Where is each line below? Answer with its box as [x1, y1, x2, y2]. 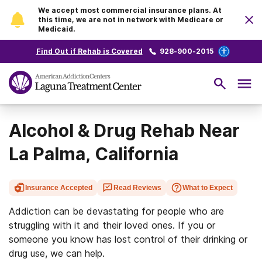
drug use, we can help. [9, 247, 105, 259]
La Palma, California [9, 143, 178, 164]
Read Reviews [113, 184, 161, 192]
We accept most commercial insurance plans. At [38, 6, 222, 15]
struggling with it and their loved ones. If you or [9, 219, 215, 231]
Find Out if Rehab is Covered [36, 47, 143, 56]
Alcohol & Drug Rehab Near [9, 120, 240, 141]
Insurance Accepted [25, 184, 92, 192]
